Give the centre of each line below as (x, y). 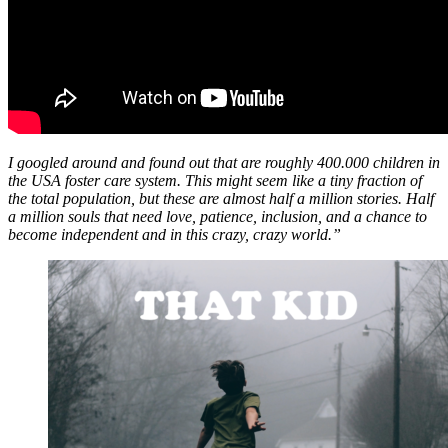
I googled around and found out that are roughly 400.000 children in (224, 162)
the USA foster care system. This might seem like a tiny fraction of (215, 180)
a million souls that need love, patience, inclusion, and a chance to (217, 216)
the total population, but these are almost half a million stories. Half (221, 198)
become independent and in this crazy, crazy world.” (174, 234)
